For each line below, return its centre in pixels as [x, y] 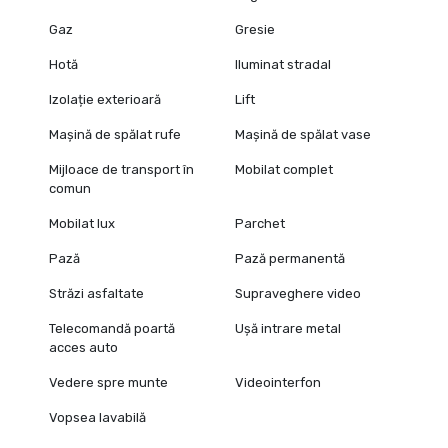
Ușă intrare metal [288, 328]
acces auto [83, 347]
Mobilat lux [81, 223]
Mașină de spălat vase [303, 134]
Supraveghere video [298, 293]
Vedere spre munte [108, 382]
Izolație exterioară [104, 99]
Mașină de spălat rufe [114, 134]
